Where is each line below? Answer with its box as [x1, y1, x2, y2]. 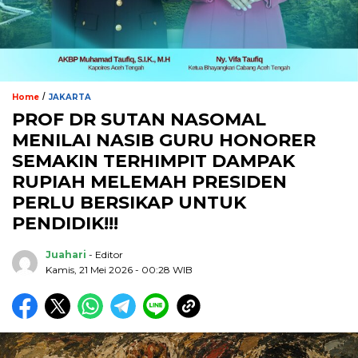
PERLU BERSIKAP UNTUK [12, 192, 246, 214]
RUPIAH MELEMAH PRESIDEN [12, 171, 287, 193]
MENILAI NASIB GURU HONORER [12, 129, 316, 152]
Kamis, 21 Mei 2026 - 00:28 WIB [46, 264, 193, 276]
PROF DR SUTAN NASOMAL [12, 109, 266, 131]
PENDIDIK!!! [12, 213, 118, 235]
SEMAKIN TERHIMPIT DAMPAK [12, 150, 295, 173]
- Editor [89, 249, 123, 261]
